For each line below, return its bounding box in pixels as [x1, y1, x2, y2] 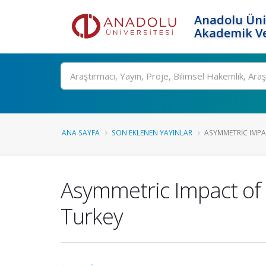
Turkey [61, 201, 123, 231]
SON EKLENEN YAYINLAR [112, 128, 192, 137]
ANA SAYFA [62, 128, 100, 137]
